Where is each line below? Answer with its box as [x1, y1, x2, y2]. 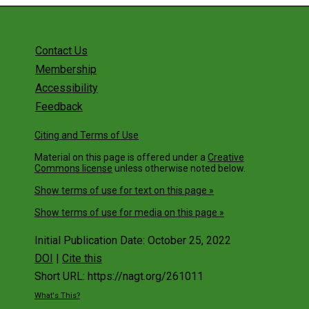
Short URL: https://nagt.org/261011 [34, 270, 203, 283]
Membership [34, 62, 97, 76]
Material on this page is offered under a [34, 152, 208, 163]
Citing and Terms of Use [34, 130, 139, 141]
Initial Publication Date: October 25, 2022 [34, 234, 231, 248]
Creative [208, 152, 244, 163]
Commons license [34, 163, 112, 175]
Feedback [34, 99, 83, 113]
